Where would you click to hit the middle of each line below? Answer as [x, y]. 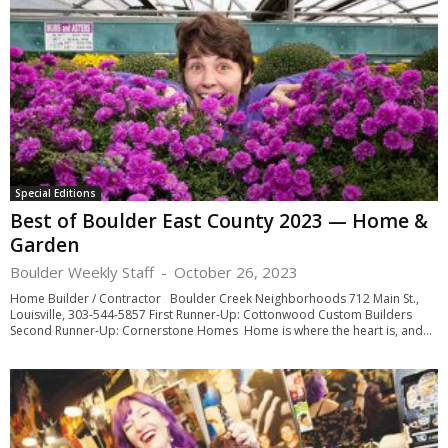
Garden [44, 244]
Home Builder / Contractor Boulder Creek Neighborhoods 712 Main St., [214, 298]
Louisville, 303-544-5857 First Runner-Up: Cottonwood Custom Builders [211, 314]
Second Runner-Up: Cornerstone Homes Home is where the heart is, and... [221, 330]
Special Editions [55, 192]
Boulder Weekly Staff [82, 271]
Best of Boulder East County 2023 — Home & [219, 220]
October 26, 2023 [236, 271]
